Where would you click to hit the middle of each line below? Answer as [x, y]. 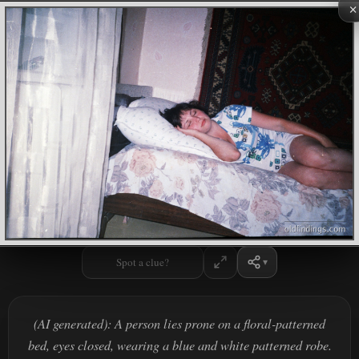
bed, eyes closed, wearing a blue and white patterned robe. [179, 345]
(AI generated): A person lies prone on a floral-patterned [179, 323]
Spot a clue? [142, 262]
